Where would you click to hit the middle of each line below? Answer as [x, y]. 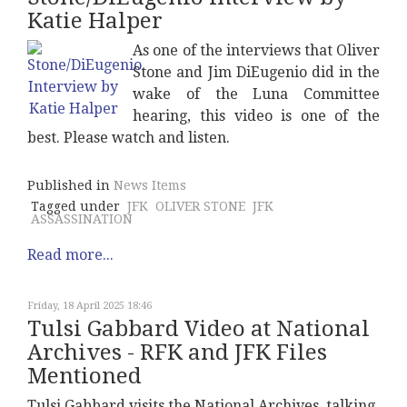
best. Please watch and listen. [129, 138]
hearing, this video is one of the [256, 116]
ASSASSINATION [82, 219]
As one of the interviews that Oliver [256, 51]
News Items [150, 186]
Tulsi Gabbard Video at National [199, 329]
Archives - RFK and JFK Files [177, 353]
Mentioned [84, 377]
